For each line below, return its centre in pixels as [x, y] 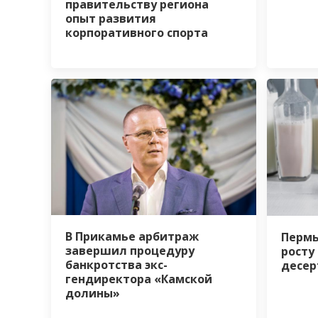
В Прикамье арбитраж [132, 236]
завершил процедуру [130, 251]
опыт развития [111, 19]
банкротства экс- [116, 265]
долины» [93, 293]
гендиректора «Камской [139, 279]
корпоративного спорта [137, 33]
